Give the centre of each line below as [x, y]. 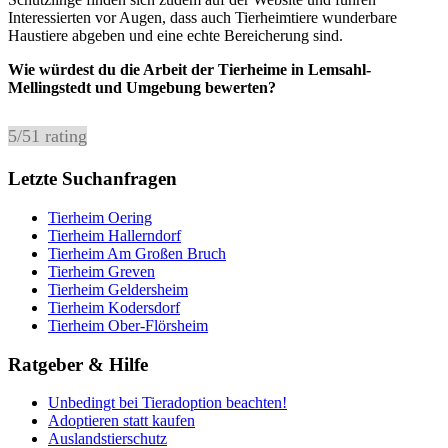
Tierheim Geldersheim [118, 289]
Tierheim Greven [101, 271]
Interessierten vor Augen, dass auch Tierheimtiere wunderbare [202, 17]
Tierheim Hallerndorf [114, 235]
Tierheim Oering [100, 217]
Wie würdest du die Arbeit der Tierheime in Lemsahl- [189, 69]
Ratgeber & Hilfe [78, 364]
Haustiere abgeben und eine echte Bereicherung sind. [175, 35]
